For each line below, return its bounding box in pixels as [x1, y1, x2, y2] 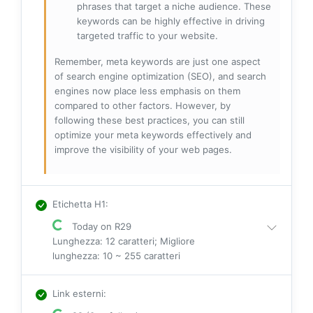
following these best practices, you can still [54, 114, 245, 126]
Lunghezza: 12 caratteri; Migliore [52, 235, 195, 247]
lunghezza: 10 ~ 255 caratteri [52, 249, 180, 261]
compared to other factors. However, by [54, 99, 231, 111]
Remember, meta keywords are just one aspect [54, 55, 261, 67]
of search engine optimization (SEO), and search [54, 70, 266, 82]
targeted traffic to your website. [77, 29, 218, 41]
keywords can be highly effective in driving [77, 15, 265, 27]
